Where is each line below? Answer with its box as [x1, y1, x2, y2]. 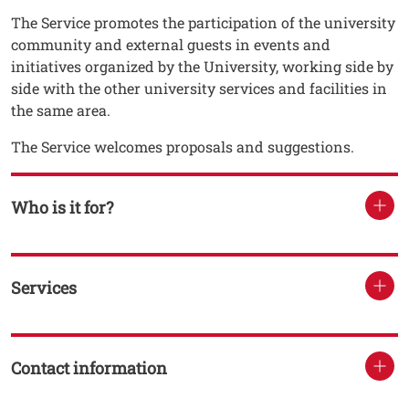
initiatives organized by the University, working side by [11, 57, 393, 77]
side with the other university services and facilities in [11, 79, 387, 99]
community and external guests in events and [11, 35, 330, 55]
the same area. [11, 100, 110, 121]
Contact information [11, 356, 167, 379]
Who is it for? [11, 195, 113, 218]
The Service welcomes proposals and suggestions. [11, 137, 354, 157]
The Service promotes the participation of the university [11, 13, 395, 33]
